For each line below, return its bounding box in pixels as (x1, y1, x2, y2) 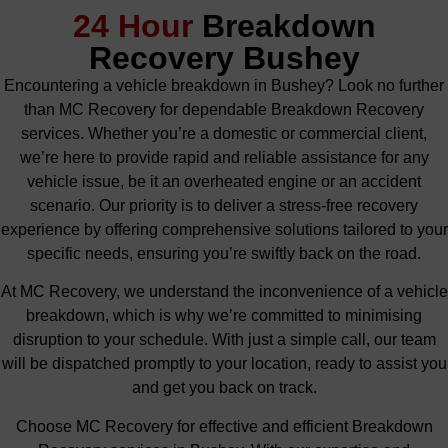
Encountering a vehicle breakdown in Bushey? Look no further (4, 77, 444, 94)
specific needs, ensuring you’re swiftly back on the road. (27, 245, 421, 262)
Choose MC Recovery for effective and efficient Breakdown (15, 417, 433, 435)
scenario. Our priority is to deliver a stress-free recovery (30, 197, 418, 214)
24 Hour (72, 8, 202, 44)
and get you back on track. (131, 379, 317, 397)
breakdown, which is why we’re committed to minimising (26, 307, 422, 325)
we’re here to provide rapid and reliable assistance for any (19, 149, 429, 166)
